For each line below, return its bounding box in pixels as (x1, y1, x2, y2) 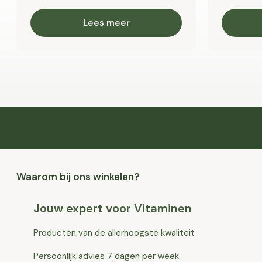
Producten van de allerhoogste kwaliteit (33, 227, 195, 239)
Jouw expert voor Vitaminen (33, 201, 192, 216)
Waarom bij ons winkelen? (16, 170, 140, 183)
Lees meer (82, 17, 130, 29)
